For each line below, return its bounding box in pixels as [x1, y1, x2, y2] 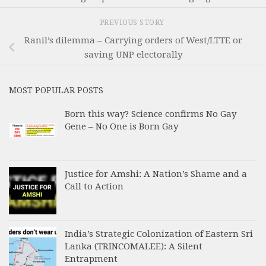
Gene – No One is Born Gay [65, 121, 178, 132]
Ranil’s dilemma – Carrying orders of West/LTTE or [24, 34, 242, 46]
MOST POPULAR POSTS [9, 85, 103, 95]
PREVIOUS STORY [99, 18, 167, 27]
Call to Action [65, 180, 123, 192]
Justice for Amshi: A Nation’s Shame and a [65, 168, 247, 179]
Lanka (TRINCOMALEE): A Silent [65, 240, 202, 252]
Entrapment [65, 253, 118, 264]
